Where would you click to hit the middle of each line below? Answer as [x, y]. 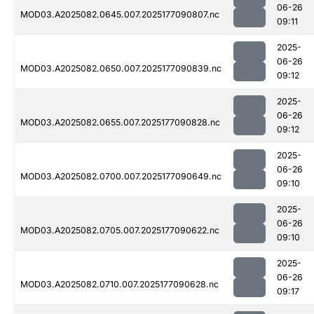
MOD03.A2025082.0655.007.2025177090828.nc [120, 123]
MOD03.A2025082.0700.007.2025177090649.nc [121, 177]
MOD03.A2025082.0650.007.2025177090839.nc [121, 69]
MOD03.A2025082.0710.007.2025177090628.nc [120, 285]
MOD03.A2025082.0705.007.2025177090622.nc [120, 231]
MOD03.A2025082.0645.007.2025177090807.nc [120, 15]
